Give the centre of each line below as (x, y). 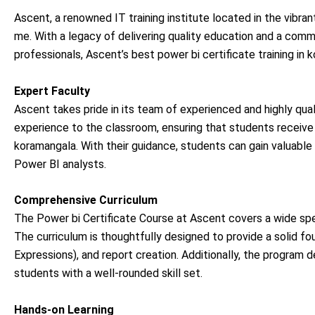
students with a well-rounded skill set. (108, 274)
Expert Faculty (52, 91)
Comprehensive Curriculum (86, 200)
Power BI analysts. (60, 164)
